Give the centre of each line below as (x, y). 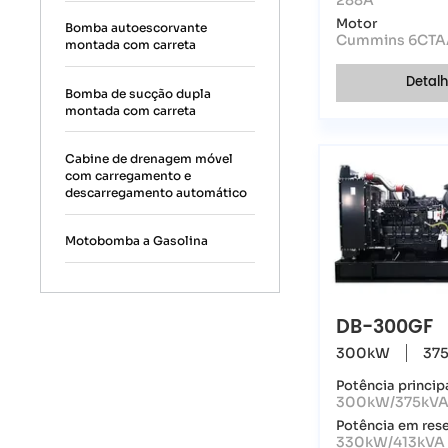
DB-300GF (385, 328)
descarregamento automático (156, 192)
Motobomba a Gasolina (137, 241)
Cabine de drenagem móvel (149, 158)
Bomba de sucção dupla (138, 93)
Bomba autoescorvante (136, 28)
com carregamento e (128, 175)
